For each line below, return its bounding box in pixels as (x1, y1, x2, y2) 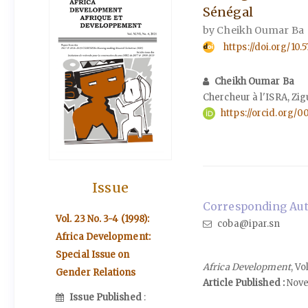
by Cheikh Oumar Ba (203, 23, 304, 36)
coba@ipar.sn (215, 217, 280, 230)
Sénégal (203, 3, 253, 20)
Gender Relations (56, 266, 136, 278)
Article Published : (203, 276, 285, 289)
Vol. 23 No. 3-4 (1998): (56, 212, 150, 225)
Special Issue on (56, 248, 130, 261)
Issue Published (69, 291, 144, 304)
